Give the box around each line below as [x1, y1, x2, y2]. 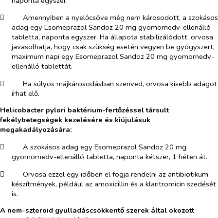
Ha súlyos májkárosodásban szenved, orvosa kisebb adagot [22, 78, 217, 89]
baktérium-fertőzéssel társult [66, 105, 169, 115]
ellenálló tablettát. [12, 61, 73, 72]
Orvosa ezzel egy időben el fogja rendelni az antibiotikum [22, 169, 208, 179]
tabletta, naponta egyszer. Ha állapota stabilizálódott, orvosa [12, 32, 213, 42]
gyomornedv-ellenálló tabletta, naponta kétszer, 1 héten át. [12, 152, 207, 162]
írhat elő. [12, 88, 39, 98]
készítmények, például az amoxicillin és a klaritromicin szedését [12, 179, 216, 189]
